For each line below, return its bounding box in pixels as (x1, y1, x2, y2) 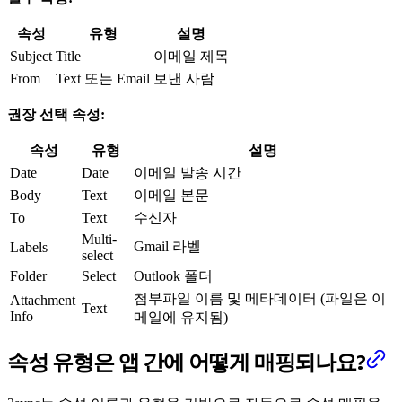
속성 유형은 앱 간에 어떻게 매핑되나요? (7, 349, 365, 375)
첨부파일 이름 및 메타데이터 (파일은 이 (134, 291, 386, 307)
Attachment (10, 293, 75, 309)
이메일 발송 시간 (134, 165, 241, 181)
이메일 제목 (153, 48, 229, 65)
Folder (10, 268, 47, 284)
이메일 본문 (134, 188, 209, 204)
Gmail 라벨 (134, 239, 201, 255)
